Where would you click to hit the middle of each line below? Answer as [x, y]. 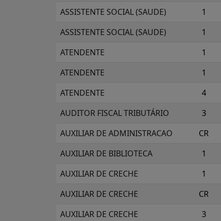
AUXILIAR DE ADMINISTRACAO [116, 133]
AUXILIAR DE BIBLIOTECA [106, 153]
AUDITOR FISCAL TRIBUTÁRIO [115, 113]
